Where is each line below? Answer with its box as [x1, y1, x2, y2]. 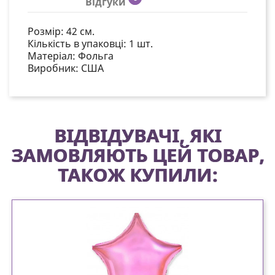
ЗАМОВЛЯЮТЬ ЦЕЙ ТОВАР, [10, 142, 265, 168]
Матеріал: [28, 49, 78, 63]
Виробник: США [28, 61, 104, 76]
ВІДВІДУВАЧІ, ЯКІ [53, 123, 222, 149]
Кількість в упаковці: [28, 37, 129, 51]
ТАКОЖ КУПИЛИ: [57, 162, 218, 188]
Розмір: [28, 25, 66, 39]
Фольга [78, 49, 114, 63]
